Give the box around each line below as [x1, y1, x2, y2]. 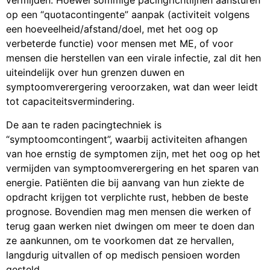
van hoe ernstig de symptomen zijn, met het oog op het [6, 147, 260, 160]
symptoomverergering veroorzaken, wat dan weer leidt [6, 81, 258, 93]
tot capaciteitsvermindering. [6, 95, 134, 108]
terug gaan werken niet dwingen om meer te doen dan [6, 219, 254, 232]
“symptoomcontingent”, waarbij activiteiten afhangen [6, 133, 247, 145]
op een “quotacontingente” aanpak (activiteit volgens [6, 8, 250, 21]
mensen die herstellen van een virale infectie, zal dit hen [6, 52, 261, 64]
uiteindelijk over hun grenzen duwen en [6, 66, 184, 79]
